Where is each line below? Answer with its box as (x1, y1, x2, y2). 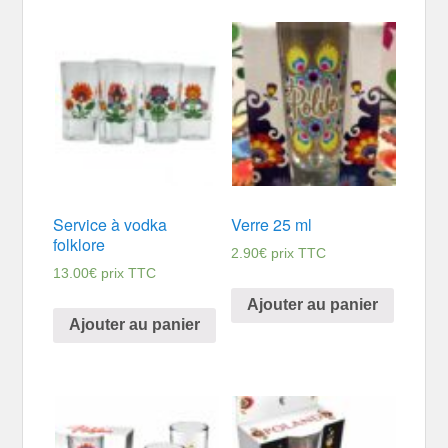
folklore (53, 232, 106, 256)
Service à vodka (53, 212, 168, 236)
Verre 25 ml (230, 212, 312, 236)
